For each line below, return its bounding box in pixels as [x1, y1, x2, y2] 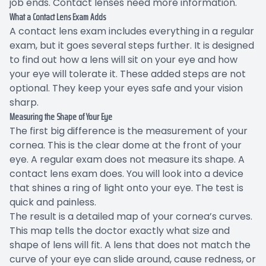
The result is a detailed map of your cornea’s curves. [9, 209, 252, 223]
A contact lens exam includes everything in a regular [9, 24, 254, 38]
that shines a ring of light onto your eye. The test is [9, 180, 243, 195]
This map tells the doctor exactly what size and [9, 223, 230, 237]
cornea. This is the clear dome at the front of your [9, 138, 242, 152]
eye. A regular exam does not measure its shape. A [9, 152, 245, 166]
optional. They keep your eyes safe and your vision [9, 81, 243, 95]
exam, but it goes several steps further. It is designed [9, 38, 254, 52]
